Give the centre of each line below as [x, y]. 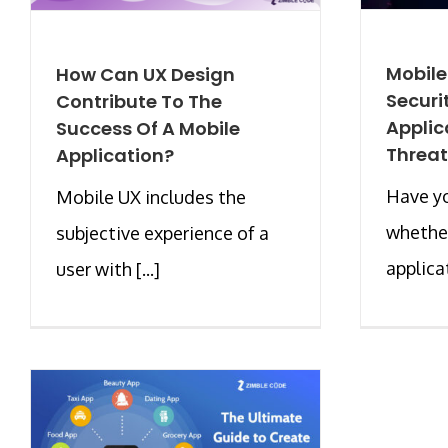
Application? [115, 155]
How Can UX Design [145, 74]
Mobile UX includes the [151, 196]
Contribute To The [139, 101]
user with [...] [108, 268]
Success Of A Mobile [148, 128]
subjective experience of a [162, 232]
